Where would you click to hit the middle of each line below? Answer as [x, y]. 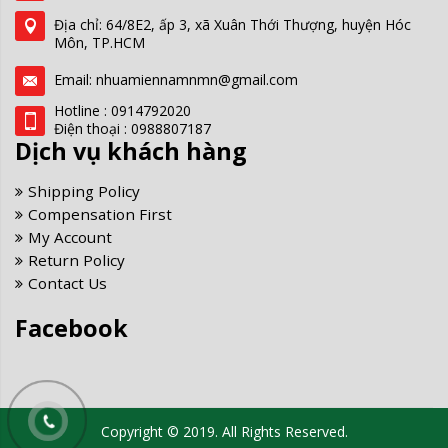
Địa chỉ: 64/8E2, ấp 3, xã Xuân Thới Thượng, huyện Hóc [232, 24]
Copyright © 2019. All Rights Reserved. [224, 431]
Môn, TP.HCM [99, 42]
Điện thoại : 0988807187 [132, 128]
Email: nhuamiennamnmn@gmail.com [176, 79]
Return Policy [76, 259]
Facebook [71, 327]
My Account [70, 236]
